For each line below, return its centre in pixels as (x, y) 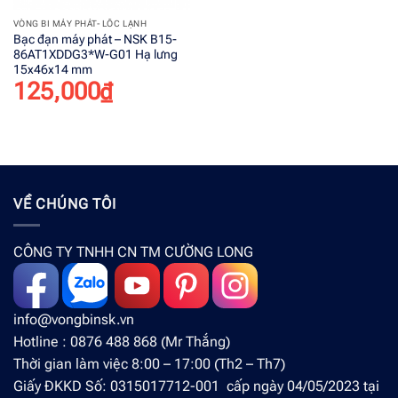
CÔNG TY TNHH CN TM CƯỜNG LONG (133, 252)
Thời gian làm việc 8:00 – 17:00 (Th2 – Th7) (149, 364)
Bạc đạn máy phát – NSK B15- (95, 39)
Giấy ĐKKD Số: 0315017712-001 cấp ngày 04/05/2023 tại (196, 386)
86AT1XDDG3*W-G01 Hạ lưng (95, 54)
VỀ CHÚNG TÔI (65, 203)
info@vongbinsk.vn (74, 320)
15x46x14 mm (52, 69)
